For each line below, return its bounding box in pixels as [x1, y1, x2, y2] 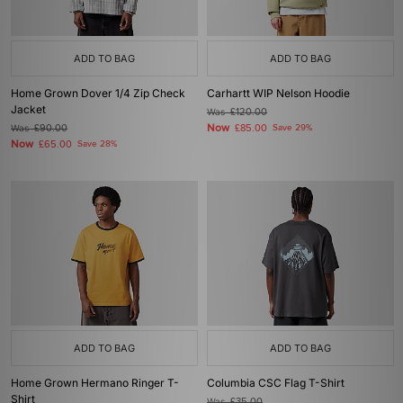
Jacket [11, 103, 46, 116]
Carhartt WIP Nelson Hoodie [207, 86, 350, 100]
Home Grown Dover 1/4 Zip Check [11, 86, 185, 100]
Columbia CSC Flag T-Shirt [207, 376, 345, 390]
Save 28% [77, 139, 117, 149]
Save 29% [273, 122, 312, 133]
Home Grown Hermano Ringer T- [11, 376, 179, 390]
